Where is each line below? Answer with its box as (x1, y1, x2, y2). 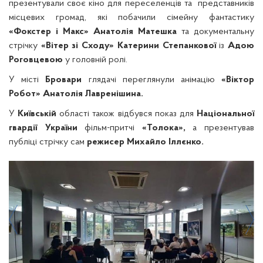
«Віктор (221, 75, 255, 85)
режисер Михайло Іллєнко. (87, 137, 206, 147)
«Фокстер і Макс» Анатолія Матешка (9, 27, 181, 36)
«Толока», (141, 123, 193, 133)
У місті (9, 75, 46, 85)
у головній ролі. (63, 55, 127, 65)
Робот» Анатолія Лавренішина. (9, 89, 143, 99)
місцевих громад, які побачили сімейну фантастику (9, 13, 254, 22)
